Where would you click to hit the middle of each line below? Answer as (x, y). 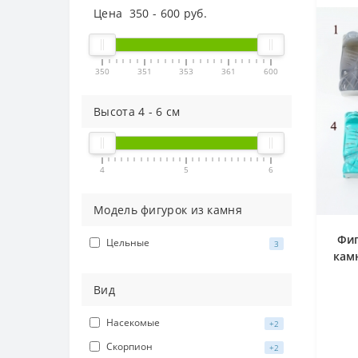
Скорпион (129, 347)
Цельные (128, 243)
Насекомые (133, 323)
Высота (116, 112)
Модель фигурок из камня (168, 210)
